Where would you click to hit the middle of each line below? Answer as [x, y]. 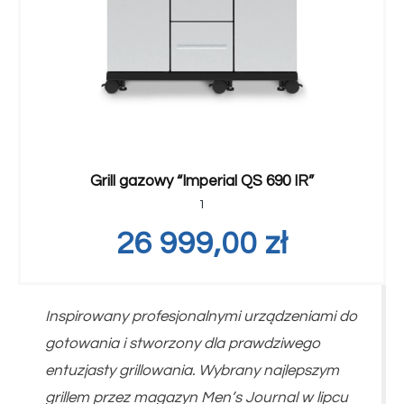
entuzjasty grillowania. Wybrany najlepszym [192, 370]
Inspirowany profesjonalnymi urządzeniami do [202, 316]
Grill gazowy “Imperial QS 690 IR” [202, 182]
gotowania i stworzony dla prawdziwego [183, 343]
